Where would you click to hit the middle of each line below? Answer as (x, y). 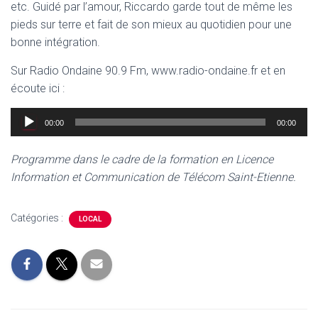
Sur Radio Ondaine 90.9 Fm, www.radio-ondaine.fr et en (148, 71)
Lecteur (29, 116)
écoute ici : (38, 88)
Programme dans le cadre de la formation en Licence (142, 159)
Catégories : (38, 218)
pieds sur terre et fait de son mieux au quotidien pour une (151, 24)
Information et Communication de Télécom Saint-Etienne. (153, 177)
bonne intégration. (55, 42)
